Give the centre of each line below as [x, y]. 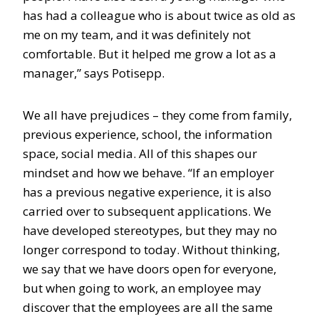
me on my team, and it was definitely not [137, 35]
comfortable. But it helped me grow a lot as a [150, 54]
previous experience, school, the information [147, 134]
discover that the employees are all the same [148, 307]
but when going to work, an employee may [142, 288]
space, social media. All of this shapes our [140, 153]
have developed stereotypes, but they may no [150, 230]
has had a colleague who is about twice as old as [159, 15]
